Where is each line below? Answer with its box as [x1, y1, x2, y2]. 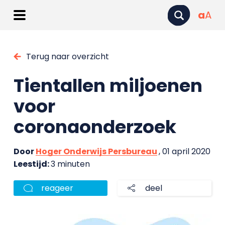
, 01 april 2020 [158, 146, 210, 157]
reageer [41, 182, 73, 194]
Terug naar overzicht [26, 51, 109, 62]
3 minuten [50, 158, 90, 170]
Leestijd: [13, 158, 51, 170]
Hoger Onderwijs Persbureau [35, 146, 157, 157]
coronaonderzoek [13, 114, 176, 140]
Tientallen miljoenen [13, 73, 202, 98]
